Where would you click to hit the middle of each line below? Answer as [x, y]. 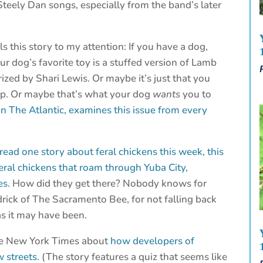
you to [197, 95]
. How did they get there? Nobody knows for [107, 184]
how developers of [153, 241]
